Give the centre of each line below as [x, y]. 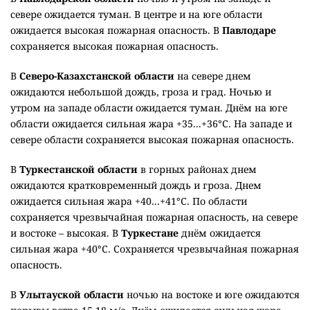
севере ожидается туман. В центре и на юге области [136, 15]
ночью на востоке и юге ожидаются [212, 295]
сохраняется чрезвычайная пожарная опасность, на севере [154, 217]
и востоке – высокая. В [66, 233]
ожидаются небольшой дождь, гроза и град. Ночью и [141, 92]
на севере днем [213, 76]
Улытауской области [72, 295]
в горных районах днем [197, 170]
